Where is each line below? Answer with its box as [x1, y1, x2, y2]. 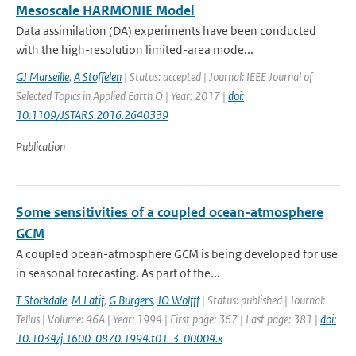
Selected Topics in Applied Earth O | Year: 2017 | [16, 88, 228, 103]
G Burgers [109, 292, 153, 308]
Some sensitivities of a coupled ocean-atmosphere [16, 203, 323, 221]
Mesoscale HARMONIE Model [16, 2, 195, 19]
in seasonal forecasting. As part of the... [16, 265, 220, 281]
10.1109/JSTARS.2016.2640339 [16, 107, 168, 122]
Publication [16, 139, 65, 154]
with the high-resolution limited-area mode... [16, 42, 253, 57]
